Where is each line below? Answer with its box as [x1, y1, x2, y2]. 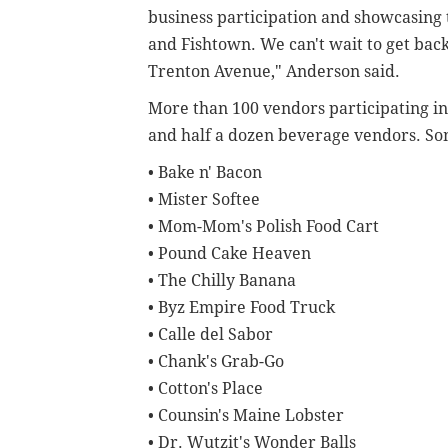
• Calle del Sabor [148, 325, 273, 345]
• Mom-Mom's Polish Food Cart [148, 217, 379, 237]
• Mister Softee [148, 190, 260, 210]
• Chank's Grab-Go [148, 352, 284, 372]
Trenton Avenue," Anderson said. [148, 62, 400, 82]
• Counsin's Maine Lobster [148, 406, 344, 426]
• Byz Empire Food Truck [148, 298, 335, 318]
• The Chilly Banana [148, 271, 296, 291]
